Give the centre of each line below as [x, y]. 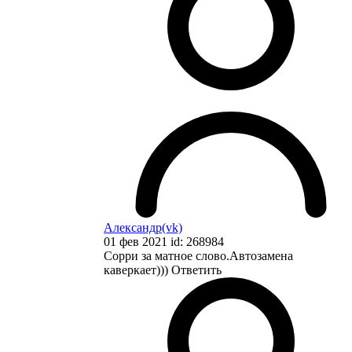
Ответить [196, 269]
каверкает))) [137, 269]
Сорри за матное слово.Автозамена [198, 255]
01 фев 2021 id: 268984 [164, 241]
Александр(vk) [143, 227]
